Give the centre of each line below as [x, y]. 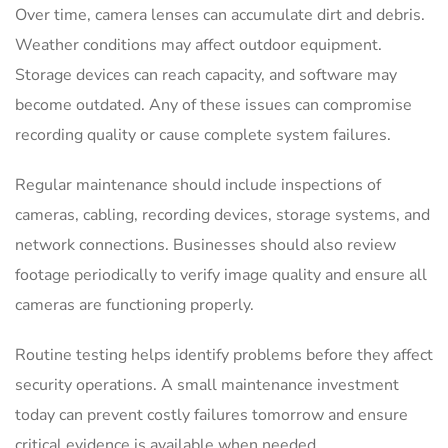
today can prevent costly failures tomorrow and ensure [211, 414]
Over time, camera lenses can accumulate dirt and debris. [220, 14]
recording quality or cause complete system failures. [203, 134]
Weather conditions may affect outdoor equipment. [198, 44]
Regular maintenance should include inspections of [198, 184]
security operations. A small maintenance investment [207, 384]
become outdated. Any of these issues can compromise [213, 104]
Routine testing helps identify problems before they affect [224, 354]
